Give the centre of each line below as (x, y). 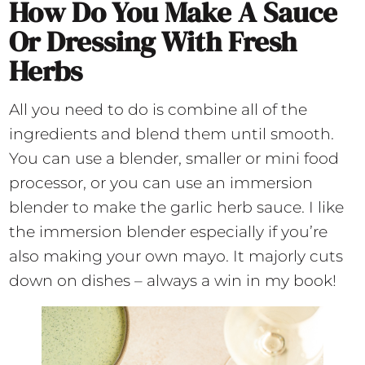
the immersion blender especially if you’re (169, 231)
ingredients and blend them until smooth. (172, 134)
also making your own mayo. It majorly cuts (176, 256)
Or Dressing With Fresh (153, 41)
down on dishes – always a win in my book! (173, 280)
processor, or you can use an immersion (161, 182)
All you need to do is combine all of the (158, 109)
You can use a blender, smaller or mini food (174, 158)
